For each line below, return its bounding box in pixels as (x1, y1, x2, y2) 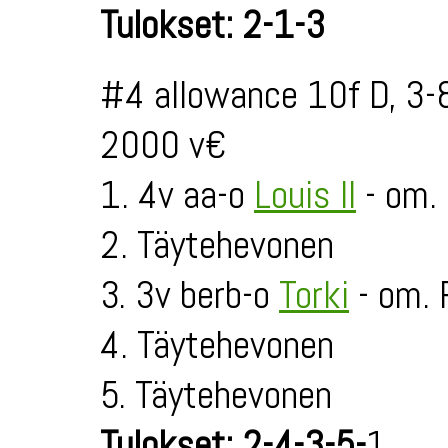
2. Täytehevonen (100, 220, 334, 270)
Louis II (254, 170, 356, 220)
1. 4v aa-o (100, 170, 254, 220)
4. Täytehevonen (100, 320, 334, 370)
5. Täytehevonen (100, 370, 332, 420)
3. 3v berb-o (100, 270, 279, 320)
